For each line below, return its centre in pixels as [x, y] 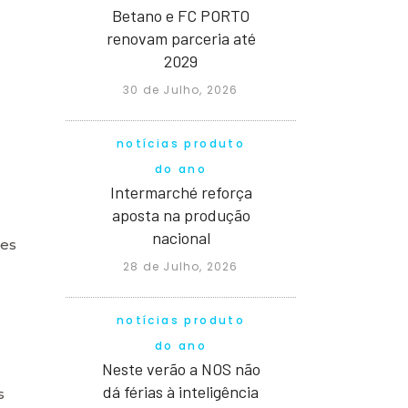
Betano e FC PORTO [181, 15]
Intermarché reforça [181, 192]
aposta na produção [181, 214]
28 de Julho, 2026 [181, 266]
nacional [181, 237]
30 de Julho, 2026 [181, 89]
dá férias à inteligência [181, 391]
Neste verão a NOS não [181, 368]
